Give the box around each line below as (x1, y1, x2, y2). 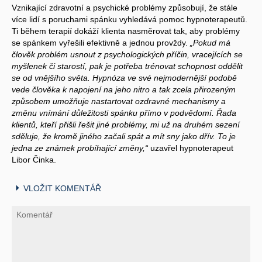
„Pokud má (190, 37, 230, 47)
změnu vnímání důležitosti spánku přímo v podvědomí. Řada (12, 108, 236, 118)
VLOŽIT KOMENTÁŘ (23, 183, 101, 193)
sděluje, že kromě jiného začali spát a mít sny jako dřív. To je (12, 131, 236, 141)
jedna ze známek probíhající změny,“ (12, 143, 148, 153)
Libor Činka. (12, 154, 56, 164)
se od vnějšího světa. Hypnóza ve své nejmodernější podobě (12, 73, 237, 82)
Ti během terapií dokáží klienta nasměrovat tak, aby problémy (12, 26, 240, 36)
